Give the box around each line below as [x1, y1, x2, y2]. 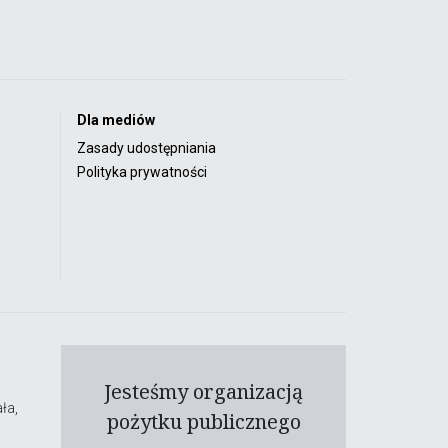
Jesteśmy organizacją [104, 377, 303, 405]
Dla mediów [77, 111, 155, 128]
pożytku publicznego [106, 407, 301, 435]
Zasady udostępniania [77, 139, 216, 156]
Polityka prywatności [77, 163, 207, 180]
